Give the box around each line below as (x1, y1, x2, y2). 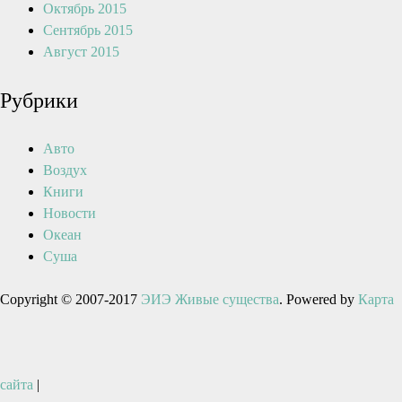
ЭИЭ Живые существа (141, 292, 279, 307)
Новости (43, 205, 96, 221)
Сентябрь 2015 (43, 22, 133, 38)
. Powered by (279, 292, 358, 307)
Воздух (43, 162, 87, 178)
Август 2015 (43, 44, 119, 59)
